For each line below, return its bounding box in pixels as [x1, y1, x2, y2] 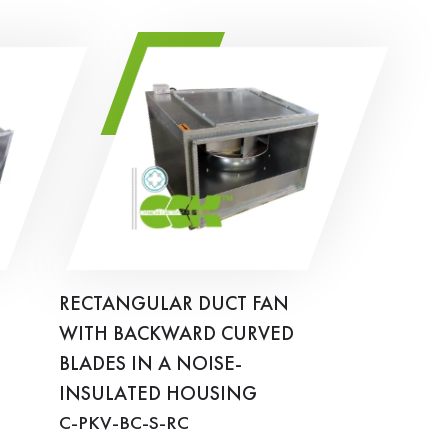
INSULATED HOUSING [59, 384, 257, 405]
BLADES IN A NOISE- [59, 354, 242, 375]
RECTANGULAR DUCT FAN [59, 294, 289, 315]
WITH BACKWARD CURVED [59, 324, 294, 345]
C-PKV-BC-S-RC [59, 414, 189, 433]
